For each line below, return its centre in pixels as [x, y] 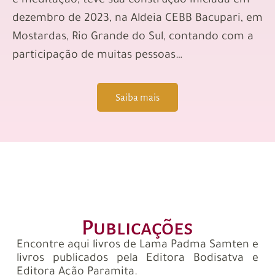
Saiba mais [137, 98]
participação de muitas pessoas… [97, 56]
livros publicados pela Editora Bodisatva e [137, 259]
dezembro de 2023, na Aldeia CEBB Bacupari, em [137, 19]
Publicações [137, 228]
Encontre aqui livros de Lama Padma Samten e [137, 246]
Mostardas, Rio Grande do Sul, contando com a [133, 38]
